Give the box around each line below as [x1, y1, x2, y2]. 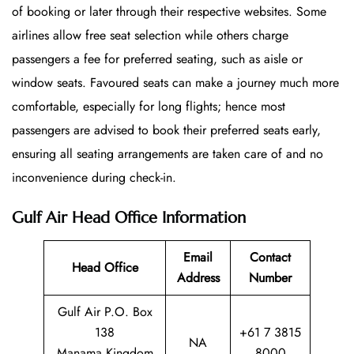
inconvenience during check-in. [12, 168, 176, 187]
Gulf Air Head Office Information [12, 208, 246, 228]
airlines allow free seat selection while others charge [12, 26, 288, 45]
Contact [250, 248, 291, 267]
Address [176, 269, 220, 288]
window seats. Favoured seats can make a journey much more [12, 73, 339, 92]
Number [249, 269, 292, 288]
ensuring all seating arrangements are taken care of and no [12, 145, 323, 164]
